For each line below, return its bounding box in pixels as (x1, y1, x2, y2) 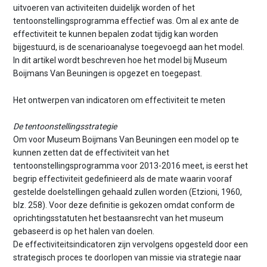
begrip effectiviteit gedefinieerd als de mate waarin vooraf (13, 174, 233, 184)
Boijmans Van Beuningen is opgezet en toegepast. (13, 69, 203, 79)
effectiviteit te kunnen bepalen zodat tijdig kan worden (13, 29, 219, 39)
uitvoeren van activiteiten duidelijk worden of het (13, 3, 195, 13)
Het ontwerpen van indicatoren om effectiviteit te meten (13, 95, 226, 105)
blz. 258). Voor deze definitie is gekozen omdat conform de (13, 200, 235, 210)
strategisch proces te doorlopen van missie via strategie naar (13, 253, 242, 263)
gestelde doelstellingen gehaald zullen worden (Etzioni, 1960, (13, 187, 243, 197)
